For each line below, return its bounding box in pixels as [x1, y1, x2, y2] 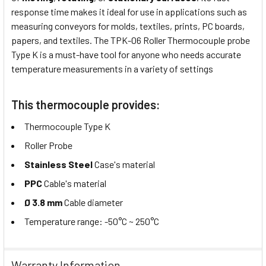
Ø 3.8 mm [24, 197, 62, 208]
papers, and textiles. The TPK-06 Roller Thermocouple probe [11, 34, 250, 46]
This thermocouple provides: [11, 97, 160, 112]
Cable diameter [62, 197, 123, 208]
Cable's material [42, 178, 106, 189]
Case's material [93, 159, 155, 170]
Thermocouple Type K [24, 121, 110, 132]
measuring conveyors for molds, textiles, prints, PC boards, [11, 20, 245, 32]
